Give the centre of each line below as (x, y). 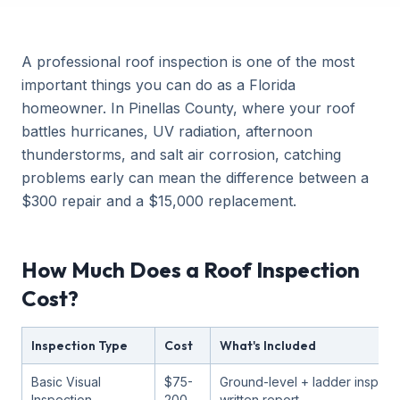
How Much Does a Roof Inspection (191, 270)
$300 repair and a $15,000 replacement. (159, 201)
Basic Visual (66, 382)
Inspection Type (79, 346)
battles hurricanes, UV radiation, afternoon (167, 131)
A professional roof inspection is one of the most (188, 62)
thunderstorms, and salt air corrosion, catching (181, 154)
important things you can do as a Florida (158, 85)
